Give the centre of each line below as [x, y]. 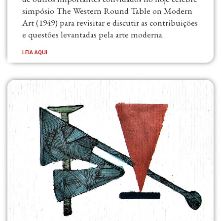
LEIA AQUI [35, 53]
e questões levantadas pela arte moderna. [93, 35]
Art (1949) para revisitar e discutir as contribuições [110, 23]
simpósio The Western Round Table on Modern [107, 11]
